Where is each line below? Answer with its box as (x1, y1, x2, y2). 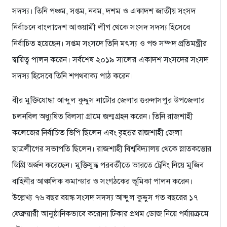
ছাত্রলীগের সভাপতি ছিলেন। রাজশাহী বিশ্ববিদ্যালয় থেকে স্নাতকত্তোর (12, 144, 211, 155)
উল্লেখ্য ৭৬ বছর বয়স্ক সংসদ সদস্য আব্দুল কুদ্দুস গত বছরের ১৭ (12, 193, 198, 203)
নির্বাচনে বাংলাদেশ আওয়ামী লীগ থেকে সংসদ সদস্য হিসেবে (12, 22, 190, 33)
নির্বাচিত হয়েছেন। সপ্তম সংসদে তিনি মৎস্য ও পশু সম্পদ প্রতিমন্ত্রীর (12, 39, 207, 49)
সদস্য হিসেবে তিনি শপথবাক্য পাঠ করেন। (12, 71, 133, 82)
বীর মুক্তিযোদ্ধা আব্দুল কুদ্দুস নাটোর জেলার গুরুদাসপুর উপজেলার (12, 95, 205, 106)
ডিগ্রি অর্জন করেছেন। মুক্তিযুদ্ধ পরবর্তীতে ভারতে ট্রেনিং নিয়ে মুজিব (12, 160, 204, 171)
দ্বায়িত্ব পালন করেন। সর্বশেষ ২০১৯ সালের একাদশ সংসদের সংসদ (12, 55, 208, 65)
